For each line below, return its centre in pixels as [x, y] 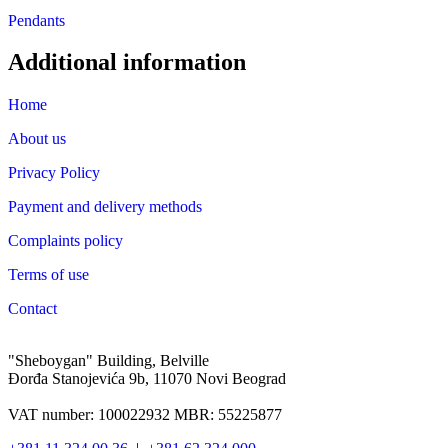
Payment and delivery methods [105, 207]
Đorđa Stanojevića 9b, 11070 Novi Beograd [147, 379]
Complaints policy [65, 241]
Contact [32, 309]
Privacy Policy [54, 173]
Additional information [127, 62]
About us [37, 139]
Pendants [36, 20]
